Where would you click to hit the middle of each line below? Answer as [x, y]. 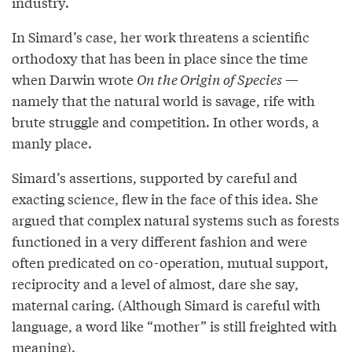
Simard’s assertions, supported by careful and [155, 178]
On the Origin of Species [209, 79]
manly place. [52, 143]
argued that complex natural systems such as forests [176, 220]
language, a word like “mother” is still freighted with [174, 326]
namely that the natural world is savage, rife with [163, 101]
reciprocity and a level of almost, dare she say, [155, 284]
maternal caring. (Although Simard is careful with [166, 305]
